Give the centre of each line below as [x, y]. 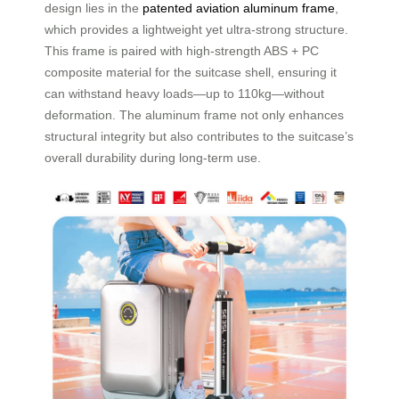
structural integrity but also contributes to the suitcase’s [199, 136]
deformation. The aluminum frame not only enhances [194, 114]
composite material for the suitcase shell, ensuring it [191, 72]
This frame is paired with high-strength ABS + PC [182, 50]
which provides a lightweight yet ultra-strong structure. [196, 29]
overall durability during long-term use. [153, 157]
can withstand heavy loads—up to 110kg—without [184, 93]
